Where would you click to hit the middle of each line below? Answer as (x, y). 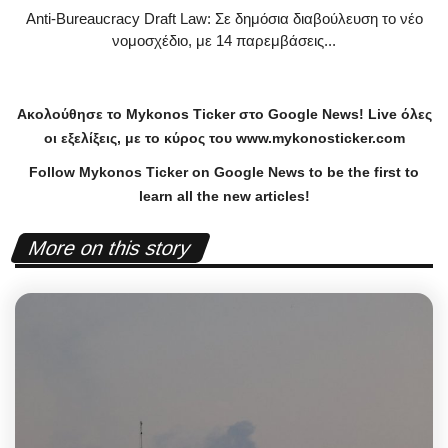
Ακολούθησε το (69, 113)
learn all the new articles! (224, 195)
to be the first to (362, 171)
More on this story (110, 247)
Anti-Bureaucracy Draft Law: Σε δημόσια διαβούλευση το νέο (224, 18)
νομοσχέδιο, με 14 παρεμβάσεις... (224, 40)
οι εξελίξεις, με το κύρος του (137, 137)
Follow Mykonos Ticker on (121, 171)
